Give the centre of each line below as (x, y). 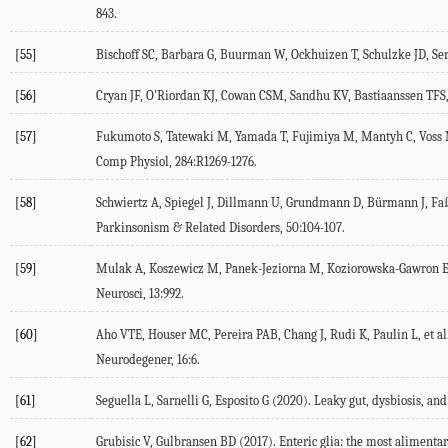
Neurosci (119, 294)
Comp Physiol (132, 162)
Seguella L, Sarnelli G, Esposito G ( (186, 401)
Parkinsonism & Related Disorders (188, 228)
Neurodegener (133, 360)
